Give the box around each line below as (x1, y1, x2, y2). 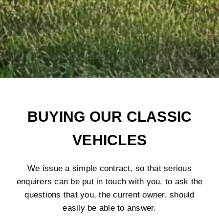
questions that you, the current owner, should (24, 190, 195, 199)
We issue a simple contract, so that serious (27, 163, 192, 173)
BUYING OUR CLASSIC (27, 108, 192, 125)
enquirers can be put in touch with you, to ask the (16, 176, 203, 186)
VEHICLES (72, 131, 147, 148)
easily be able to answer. (63, 203, 156, 213)
